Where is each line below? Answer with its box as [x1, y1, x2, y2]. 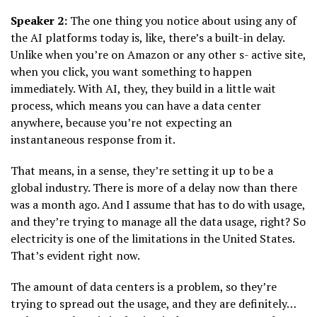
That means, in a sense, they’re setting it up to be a [11, 163, 273, 179]
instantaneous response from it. [11, 132, 175, 148]
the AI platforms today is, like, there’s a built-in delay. [11, 30, 284, 46]
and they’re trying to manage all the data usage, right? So [11, 214, 306, 230]
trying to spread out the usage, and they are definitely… [11, 296, 296, 312]
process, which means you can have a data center [11, 98, 261, 114]
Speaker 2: [11, 13, 67, 29]
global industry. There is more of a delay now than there [11, 180, 297, 196]
